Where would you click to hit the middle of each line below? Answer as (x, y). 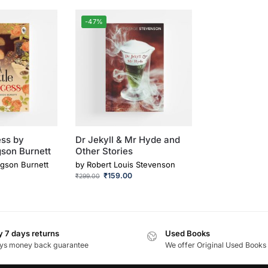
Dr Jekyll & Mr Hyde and (127, 140)
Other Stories (104, 151)
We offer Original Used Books (216, 245)
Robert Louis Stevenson (131, 164)
